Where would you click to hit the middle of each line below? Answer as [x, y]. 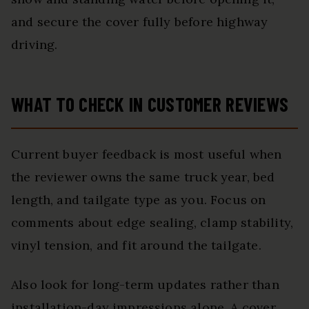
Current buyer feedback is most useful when [147, 154]
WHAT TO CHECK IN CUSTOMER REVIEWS [150, 104]
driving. [34, 45]
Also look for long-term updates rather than [145, 285]
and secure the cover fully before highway [140, 22]
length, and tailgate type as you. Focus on [139, 200]
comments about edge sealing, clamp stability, [152, 223]
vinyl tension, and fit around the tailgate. [136, 246]
